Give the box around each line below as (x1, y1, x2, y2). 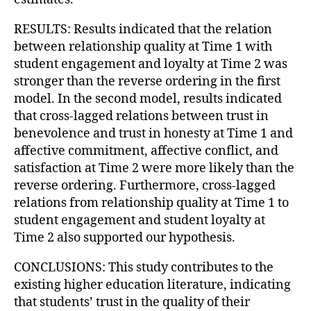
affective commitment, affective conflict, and (14, 142, 278, 159)
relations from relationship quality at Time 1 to (14, 194, 289, 211)
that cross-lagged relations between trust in (14, 108, 269, 124)
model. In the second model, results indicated (14, 90, 282, 107)
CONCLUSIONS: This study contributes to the (14, 259, 274, 276)
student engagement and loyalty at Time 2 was (14, 56, 287, 72)
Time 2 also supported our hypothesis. (14, 229, 235, 246)
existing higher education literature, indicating (14, 276, 291, 293)
